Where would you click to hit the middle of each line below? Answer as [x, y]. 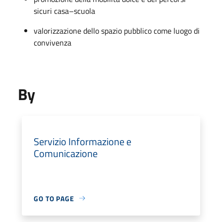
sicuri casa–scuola [64, 11]
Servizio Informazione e [83, 141]
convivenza [53, 42]
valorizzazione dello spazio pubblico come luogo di [117, 30]
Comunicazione [66, 153]
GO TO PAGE [54, 198]
